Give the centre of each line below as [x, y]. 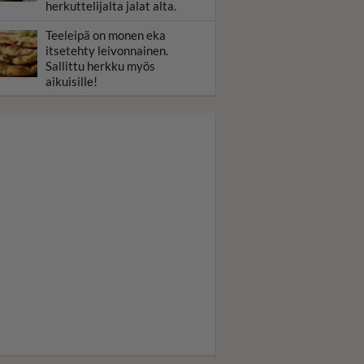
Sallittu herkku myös [100, 66]
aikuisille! [71, 81]
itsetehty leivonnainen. [107, 50]
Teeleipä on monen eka [106, 35]
